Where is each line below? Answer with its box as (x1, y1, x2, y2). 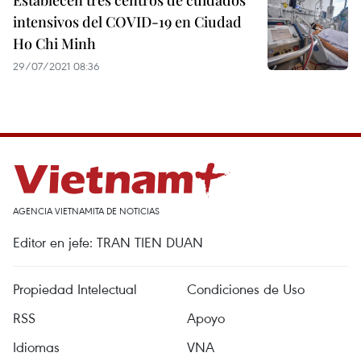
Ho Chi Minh (13, 34, 96, 53)
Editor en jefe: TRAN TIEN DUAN (13, 233, 203, 251)
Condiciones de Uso (187, 280, 305, 298)
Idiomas (13, 338, 60, 356)
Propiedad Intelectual (13, 280, 137, 298)
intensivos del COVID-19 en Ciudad (13, 12, 242, 31)
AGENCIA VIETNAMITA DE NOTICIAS (13, 205, 160, 217)
